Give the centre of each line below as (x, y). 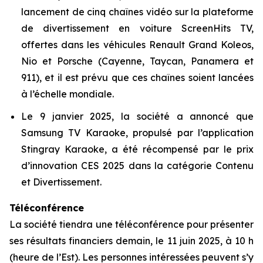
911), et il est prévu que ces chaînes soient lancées (137, 77)
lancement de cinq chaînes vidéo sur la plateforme (137, 11)
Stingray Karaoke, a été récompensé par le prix (137, 149)
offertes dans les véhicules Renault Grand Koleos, (137, 44)
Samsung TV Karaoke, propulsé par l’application (137, 133)
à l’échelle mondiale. (69, 94)
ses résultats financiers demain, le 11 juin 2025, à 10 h (131, 241)
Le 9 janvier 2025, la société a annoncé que (137, 117)
